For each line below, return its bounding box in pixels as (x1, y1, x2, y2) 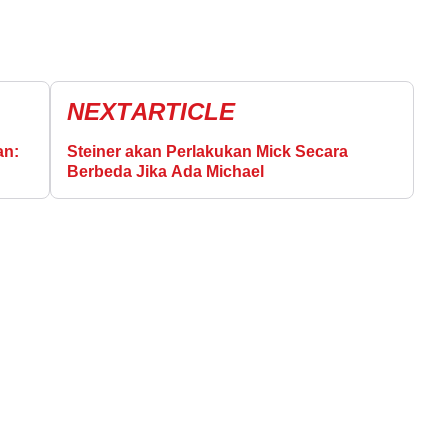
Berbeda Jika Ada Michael (67, 162, 264, 180)
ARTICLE (131, 97, 235, 125)
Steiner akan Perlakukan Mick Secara (67, 142, 348, 160)
